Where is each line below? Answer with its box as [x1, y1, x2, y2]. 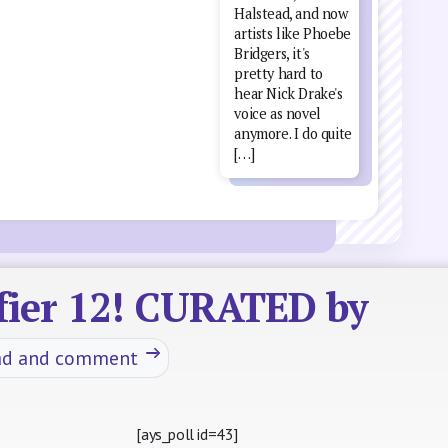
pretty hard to [234, 63, 323, 83]
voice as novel [234, 103, 321, 123]
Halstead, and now [234, 3, 348, 23]
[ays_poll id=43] [136, 424, 238, 445]
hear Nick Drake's [234, 83, 343, 103]
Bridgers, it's [234, 43, 310, 63]
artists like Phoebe [234, 23, 351, 43]
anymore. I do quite [234, 123, 352, 143]
